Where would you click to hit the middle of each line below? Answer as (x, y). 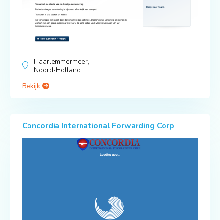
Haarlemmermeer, (61, 62)
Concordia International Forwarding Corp (98, 126)
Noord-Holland (57, 70)
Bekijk (32, 86)
